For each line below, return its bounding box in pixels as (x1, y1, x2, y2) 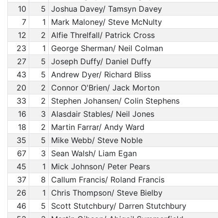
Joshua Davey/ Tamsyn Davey (51, 4, 162, 14)
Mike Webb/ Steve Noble (51, 135, 143, 145)
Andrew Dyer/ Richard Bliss (51, 70, 151, 79)
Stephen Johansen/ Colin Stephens (51, 96, 180, 106)
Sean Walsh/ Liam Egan (51, 148, 137, 158)
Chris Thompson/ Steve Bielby (51, 188, 163, 198)
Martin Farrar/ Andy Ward (51, 122, 145, 132)
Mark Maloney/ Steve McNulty (51, 17, 162, 27)
